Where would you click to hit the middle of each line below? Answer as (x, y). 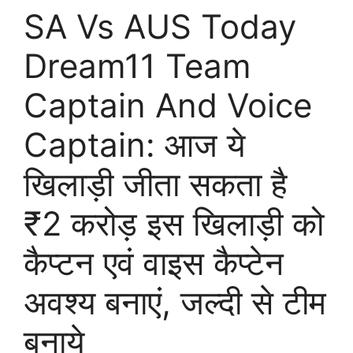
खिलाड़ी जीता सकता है (155, 184)
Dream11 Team (137, 66)
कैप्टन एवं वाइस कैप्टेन (154, 263)
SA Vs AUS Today (160, 26)
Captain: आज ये (134, 145)
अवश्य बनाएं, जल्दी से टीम (175, 302)
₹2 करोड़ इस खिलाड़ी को (174, 223)
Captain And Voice (168, 105)
